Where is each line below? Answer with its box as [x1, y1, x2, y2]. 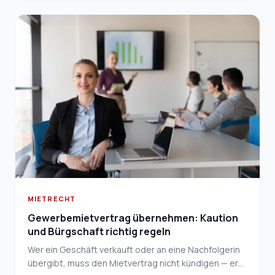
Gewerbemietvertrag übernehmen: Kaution [28, 211, 238, 225]
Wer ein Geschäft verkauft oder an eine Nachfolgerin [28, 243, 240, 255]
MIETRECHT [28, 193, 76, 203]
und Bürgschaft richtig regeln [28, 224, 171, 238]
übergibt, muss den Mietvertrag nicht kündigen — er [28, 257, 238, 269]
